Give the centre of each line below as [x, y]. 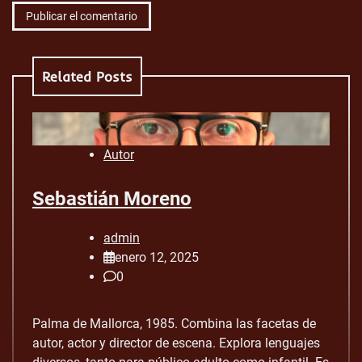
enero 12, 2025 [157, 258]
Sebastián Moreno [112, 198]
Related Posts [87, 76]
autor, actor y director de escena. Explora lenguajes [176, 343]
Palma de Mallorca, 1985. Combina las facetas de [174, 324]
